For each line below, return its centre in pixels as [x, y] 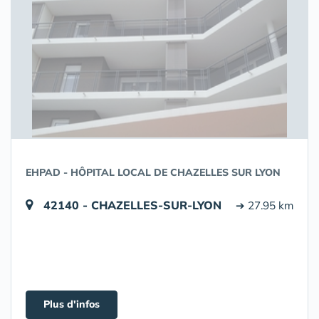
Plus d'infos [72, 304]
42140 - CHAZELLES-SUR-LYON [132, 205]
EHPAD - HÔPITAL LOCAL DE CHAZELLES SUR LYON [153, 172]
